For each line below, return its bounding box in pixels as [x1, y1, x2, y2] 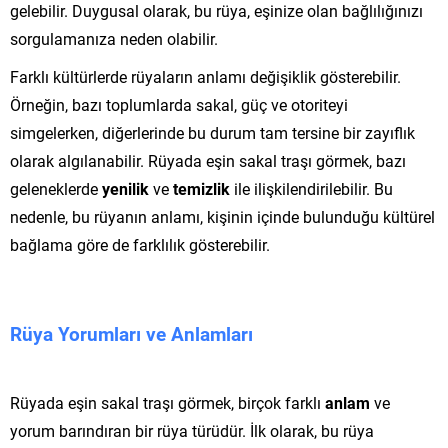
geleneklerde [10, 177, 102, 199]
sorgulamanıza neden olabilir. [10, 27, 218, 49]
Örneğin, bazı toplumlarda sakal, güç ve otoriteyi [10, 93, 348, 115]
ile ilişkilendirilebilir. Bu [230, 177, 393, 199]
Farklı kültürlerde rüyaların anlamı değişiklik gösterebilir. [10, 65, 401, 87]
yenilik [102, 177, 149, 199]
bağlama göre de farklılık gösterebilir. [10, 233, 270, 255]
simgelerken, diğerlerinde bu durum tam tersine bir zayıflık [10, 121, 415, 143]
